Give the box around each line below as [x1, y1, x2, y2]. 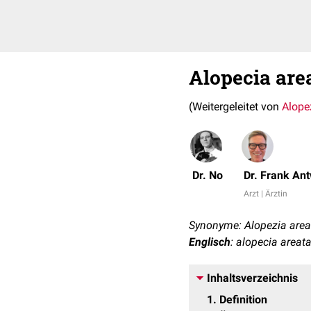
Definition [219, 293, 267, 306]
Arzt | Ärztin [244, 189, 287, 199]
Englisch [189, 235, 230, 249]
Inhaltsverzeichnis [207, 271, 298, 285]
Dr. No [192, 169, 223, 182]
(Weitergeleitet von [189, 100, 282, 113]
